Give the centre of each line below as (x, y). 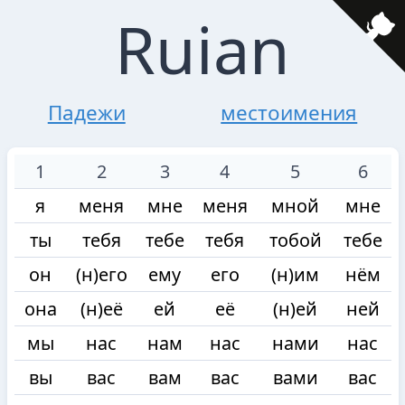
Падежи (86, 113)
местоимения (289, 113)
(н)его (101, 274)
